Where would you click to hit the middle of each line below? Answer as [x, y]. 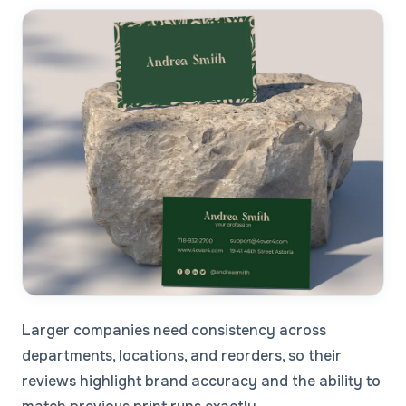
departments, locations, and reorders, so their [182, 355]
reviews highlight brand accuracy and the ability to [201, 381]
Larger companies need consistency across [174, 330]
